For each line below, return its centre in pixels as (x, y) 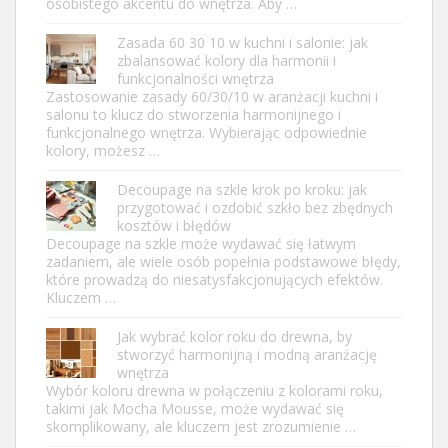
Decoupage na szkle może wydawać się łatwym (201, 243)
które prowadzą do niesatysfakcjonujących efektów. (214, 279)
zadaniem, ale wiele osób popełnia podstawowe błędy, (223, 261)
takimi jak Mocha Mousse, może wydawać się (195, 408)
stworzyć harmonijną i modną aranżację (247, 354)
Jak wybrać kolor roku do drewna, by (234, 336)
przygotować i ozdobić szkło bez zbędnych (255, 207)
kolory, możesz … (103, 150)
